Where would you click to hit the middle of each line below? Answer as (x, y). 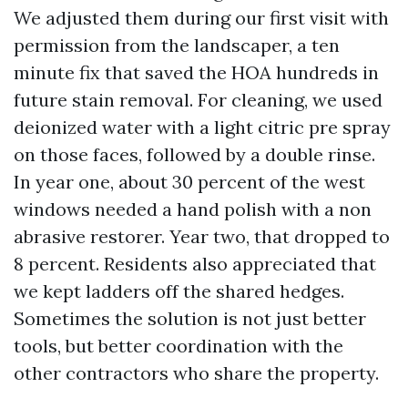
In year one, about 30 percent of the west (189, 182)
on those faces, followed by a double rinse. (194, 154)
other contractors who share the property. (196, 373)
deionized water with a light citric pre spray (202, 127)
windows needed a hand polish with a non (193, 209)
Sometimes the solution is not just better (190, 318)
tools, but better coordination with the (178, 346)
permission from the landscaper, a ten (177, 45)
